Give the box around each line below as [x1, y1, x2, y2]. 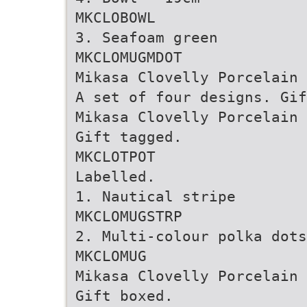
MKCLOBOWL [75, 9, 156, 26]
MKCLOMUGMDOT [75, 49, 182, 66]
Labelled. [75, 168, 156, 185]
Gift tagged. [75, 128, 182, 145]
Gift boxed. [75, 287, 173, 304]
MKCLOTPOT [75, 148, 156, 165]
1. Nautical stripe [75, 188, 236, 205]
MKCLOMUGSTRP [75, 208, 182, 225]
